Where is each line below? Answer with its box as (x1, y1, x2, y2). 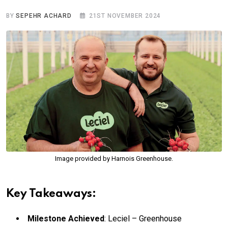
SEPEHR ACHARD (16, 12, 72, 19)
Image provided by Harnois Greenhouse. (55, 154, 173, 162)
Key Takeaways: (6, 188, 96, 199)
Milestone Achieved (27, 213, 104, 223)
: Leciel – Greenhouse (104, 213, 182, 223)
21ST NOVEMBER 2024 (89, 12, 161, 19)
